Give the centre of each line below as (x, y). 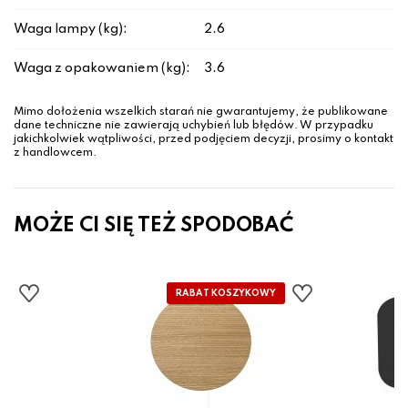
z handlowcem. (55, 153)
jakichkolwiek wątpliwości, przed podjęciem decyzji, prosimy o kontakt (204, 140)
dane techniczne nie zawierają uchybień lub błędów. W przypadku (194, 126)
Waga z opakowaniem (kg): (102, 69)
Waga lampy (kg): (71, 30)
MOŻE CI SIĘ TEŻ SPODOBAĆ (153, 226)
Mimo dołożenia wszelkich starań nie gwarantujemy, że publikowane (201, 112)
